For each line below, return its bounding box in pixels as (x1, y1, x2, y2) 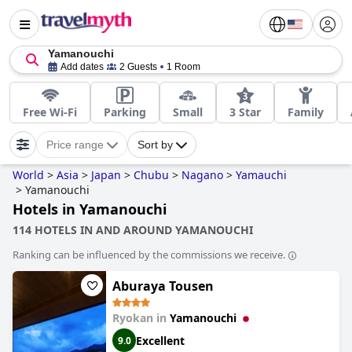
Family (288, 104, 324, 119)
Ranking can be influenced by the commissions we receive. (13, 247, 285, 262)
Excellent (136, 332, 185, 348)
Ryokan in (112, 310, 170, 325)
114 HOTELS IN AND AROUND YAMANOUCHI (13, 222, 253, 237)
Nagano (181, 167, 223, 182)
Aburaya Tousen (112, 277, 214, 295)
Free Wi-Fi (23, 104, 77, 119)
